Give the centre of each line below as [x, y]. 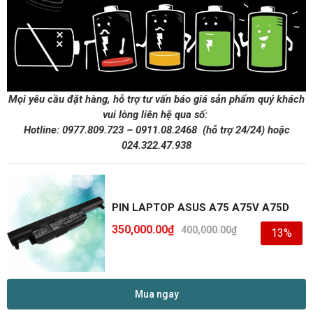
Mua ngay [156, 294]
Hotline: [41, 130]
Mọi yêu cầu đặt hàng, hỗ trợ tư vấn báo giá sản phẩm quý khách [156, 99]
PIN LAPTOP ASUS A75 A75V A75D [200, 208]
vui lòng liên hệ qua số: [156, 114]
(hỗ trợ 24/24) [233, 130]
